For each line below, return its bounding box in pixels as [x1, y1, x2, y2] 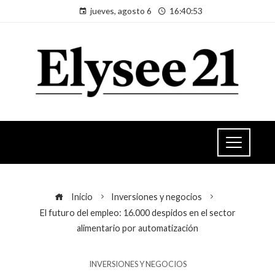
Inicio [69, 191, 93, 202]
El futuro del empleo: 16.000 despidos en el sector [39, 207, 236, 218]
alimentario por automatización [77, 222, 198, 233]
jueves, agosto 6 [90, 6, 152, 16]
